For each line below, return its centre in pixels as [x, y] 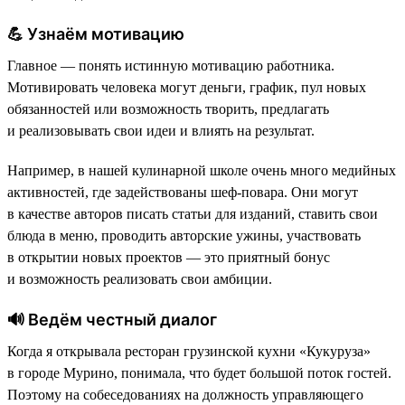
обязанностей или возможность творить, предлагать [168, 108]
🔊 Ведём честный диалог [112, 319]
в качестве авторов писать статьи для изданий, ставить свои [193, 213]
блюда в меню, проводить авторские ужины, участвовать [184, 235]
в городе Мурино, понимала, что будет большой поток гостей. [199, 372]
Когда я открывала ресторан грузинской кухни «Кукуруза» [189, 351]
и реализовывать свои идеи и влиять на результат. [161, 130]
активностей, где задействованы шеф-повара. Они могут [183, 192]
